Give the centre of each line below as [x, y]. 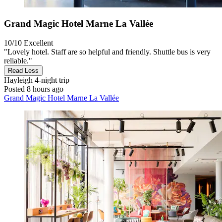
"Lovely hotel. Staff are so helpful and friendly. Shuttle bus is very [107, 52]
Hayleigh [18, 80]
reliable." [18, 61]
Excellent [38, 43]
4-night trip [51, 80]
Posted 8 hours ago [34, 89]
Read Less [23, 71]
